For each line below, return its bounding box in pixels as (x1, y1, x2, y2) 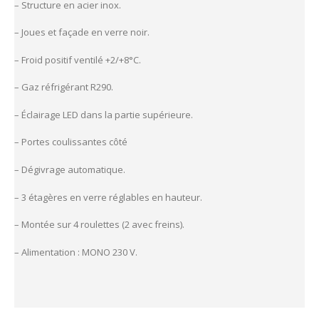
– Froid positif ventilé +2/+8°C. (14, 53, 141, 66)
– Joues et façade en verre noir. (14, 26, 150, 39)
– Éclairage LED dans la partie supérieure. (14, 108, 193, 121)
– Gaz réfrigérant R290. (14, 80, 113, 94)
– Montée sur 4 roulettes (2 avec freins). (14, 218, 184, 231)
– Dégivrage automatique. (14, 162, 125, 176)
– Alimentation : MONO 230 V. (14, 245, 137, 258)
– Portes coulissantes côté (14, 135, 127, 149)
